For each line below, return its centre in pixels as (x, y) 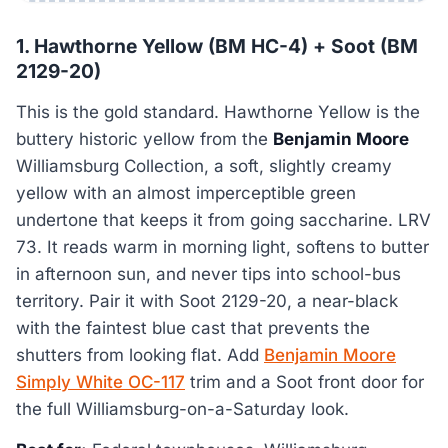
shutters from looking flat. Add (140, 354)
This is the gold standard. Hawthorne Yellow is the (218, 111)
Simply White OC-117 (100, 381)
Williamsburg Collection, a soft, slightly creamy (204, 165)
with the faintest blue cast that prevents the (193, 327)
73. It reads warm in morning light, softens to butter (222, 246)
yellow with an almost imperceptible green (186, 192)
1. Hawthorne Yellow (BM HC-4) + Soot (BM (217, 46)
